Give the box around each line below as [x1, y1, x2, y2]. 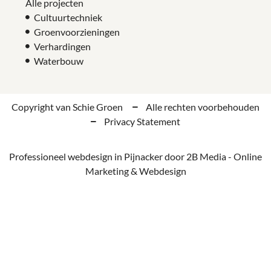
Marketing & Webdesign [85, 165, 186, 177]
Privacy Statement [104, 115, 181, 127]
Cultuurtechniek [33, 11, 102, 23]
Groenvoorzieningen [33, 25, 120, 38]
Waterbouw [33, 54, 83, 67]
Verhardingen [33, 40, 91, 52]
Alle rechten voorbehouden [146, 100, 260, 113]
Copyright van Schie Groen [11, 100, 123, 113]
